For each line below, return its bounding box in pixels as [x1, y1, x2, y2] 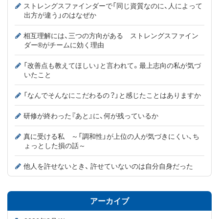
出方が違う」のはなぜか [24, 9, 96, 20]
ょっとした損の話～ [24, 140, 86, 150]
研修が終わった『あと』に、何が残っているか [23, 110, 158, 120]
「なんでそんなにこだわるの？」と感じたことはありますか [23, 89, 201, 100]
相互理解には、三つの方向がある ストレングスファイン [23, 30, 198, 40]
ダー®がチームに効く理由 [24, 39, 104, 49]
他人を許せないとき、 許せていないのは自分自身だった [23, 160, 193, 171]
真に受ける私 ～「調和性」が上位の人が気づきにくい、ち [23, 131, 199, 141]
